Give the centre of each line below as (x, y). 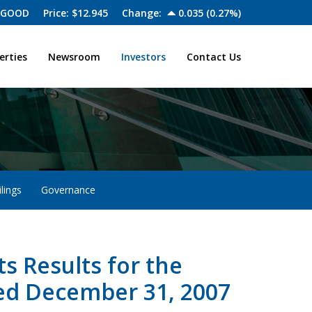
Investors (143, 57)
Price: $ (60, 13)
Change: (143, 13)
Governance (68, 190)
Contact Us (214, 57)
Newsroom (74, 57)
